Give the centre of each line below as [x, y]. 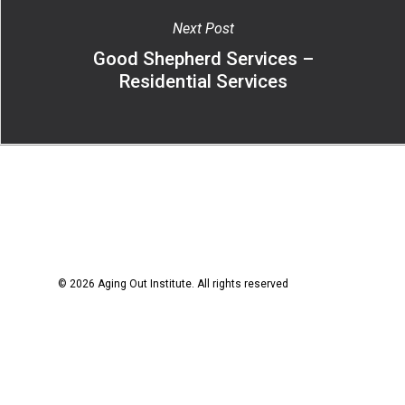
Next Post [203, 28]
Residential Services [203, 81]
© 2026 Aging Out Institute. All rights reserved [173, 284]
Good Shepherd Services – [203, 58]
